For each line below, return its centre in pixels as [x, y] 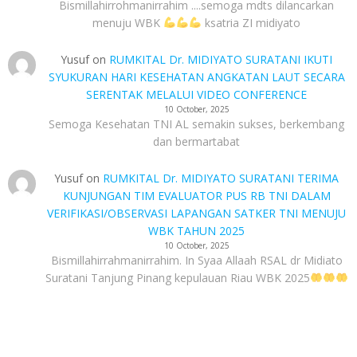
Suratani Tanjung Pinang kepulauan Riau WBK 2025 [177, 278]
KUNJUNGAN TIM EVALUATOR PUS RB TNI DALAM [196, 196]
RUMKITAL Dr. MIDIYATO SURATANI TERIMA [221, 178]
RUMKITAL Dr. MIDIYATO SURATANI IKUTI [221, 59]
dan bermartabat [197, 141]
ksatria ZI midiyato [251, 23]
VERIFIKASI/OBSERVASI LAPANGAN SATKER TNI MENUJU [197, 213]
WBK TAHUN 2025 [197, 231]
